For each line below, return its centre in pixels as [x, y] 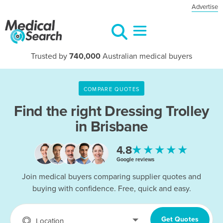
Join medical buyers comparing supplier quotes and [111, 177]
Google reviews [135, 159]
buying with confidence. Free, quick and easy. [111, 189]
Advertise [205, 7]
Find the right [59, 111]
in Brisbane [111, 127]
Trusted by [50, 56]
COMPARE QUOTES [111, 89]
